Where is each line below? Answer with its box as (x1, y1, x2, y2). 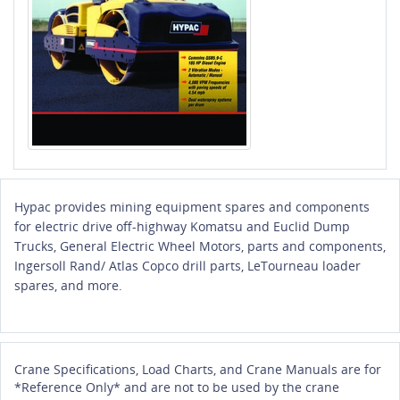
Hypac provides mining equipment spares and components (14, 197, 370, 215)
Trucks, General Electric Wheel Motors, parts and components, (14, 237, 386, 254)
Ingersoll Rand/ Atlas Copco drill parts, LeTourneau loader (14, 256, 361, 274)
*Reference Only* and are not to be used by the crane (14, 378, 339, 396)
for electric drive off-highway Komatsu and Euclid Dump (14, 217, 350, 235)
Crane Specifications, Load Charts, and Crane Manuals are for (14, 360, 381, 378)
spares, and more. (14, 276, 122, 294)
